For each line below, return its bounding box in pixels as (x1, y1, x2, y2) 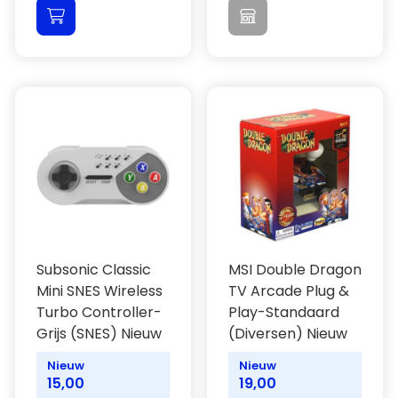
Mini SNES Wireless (36, 281, 163, 301)
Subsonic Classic (36, 259, 151, 280)
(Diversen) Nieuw (228, 323, 347, 344)
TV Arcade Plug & (228, 281, 349, 301)
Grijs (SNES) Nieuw (36, 323, 162, 344)
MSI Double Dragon (228, 259, 362, 280)
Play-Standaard (228, 302, 339, 322)
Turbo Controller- (36, 302, 162, 322)
